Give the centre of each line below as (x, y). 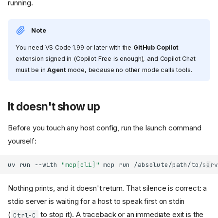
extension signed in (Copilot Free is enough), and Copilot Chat (106, 59)
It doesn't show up (54, 107)
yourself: (22, 141)
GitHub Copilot (156, 48)
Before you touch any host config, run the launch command (105, 128)
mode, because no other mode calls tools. (129, 70)
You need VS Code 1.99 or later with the (74, 48)
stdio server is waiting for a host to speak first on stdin (96, 201)
